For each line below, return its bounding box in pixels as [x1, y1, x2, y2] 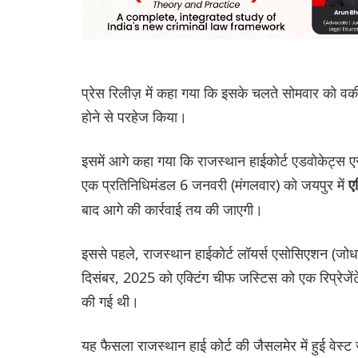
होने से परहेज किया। [82, 106, 187, 126]
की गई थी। [82, 291, 139, 311]
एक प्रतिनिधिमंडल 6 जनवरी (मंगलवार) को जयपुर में [82, 174, 348, 194]
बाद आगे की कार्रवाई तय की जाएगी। [82, 199, 263, 219]
